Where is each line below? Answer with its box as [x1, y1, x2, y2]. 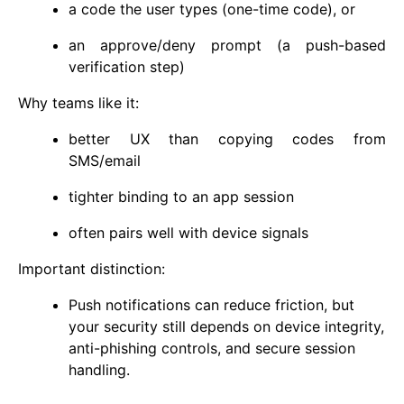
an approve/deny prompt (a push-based [69, 35, 386, 54]
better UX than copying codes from [69, 129, 386, 148]
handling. [69, 360, 130, 379]
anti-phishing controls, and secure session [69, 338, 355, 357]
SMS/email [69, 151, 141, 170]
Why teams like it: [18, 93, 139, 112]
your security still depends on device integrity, [69, 317, 384, 335]
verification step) [69, 57, 185, 76]
